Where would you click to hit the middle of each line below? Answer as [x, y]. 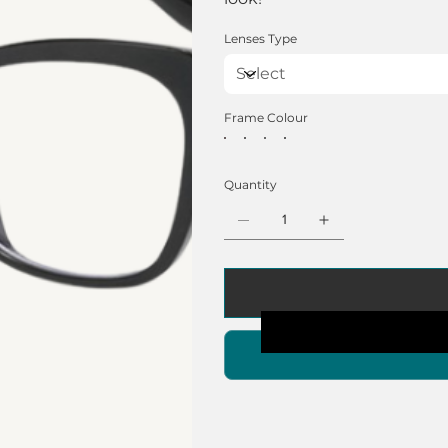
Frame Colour [266, 117]
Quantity [250, 184]
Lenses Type [260, 38]
